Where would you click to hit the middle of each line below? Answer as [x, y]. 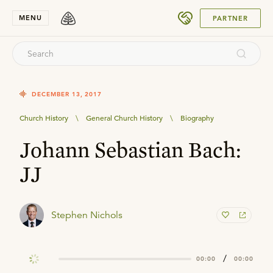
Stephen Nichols [87, 215]
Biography [197, 118]
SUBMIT [228, 13]
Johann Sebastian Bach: [130, 149]
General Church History [124, 118]
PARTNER [230, 18]
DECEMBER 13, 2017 [67, 94]
